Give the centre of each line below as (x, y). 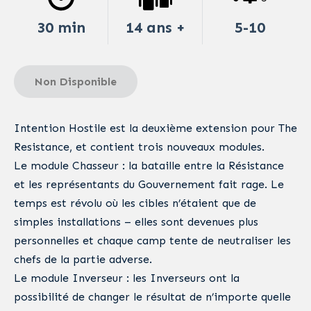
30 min (61, 27)
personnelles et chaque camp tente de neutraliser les (152, 240)
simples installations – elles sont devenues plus (136, 221)
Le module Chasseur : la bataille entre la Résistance (149, 165)
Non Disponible (76, 81)
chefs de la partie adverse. (83, 259)
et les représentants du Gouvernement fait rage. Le (149, 184)
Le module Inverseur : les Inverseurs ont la (127, 278)
